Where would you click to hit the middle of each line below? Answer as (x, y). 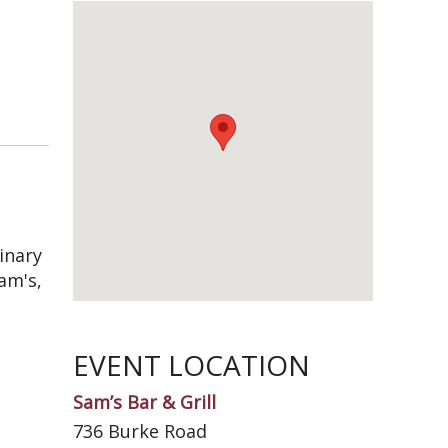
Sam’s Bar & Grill (144, 402)
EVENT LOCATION (191, 365)
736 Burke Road (140, 431)
